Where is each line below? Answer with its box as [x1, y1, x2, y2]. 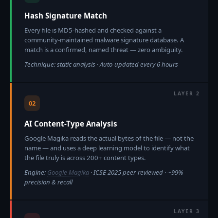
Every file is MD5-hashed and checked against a [24, 26, 162, 35]
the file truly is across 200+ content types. [24, 153, 146, 162]
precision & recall [24, 178, 73, 186]
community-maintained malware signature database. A [24, 36, 184, 44]
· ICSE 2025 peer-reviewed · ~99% [89, 168, 183, 177]
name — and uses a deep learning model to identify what [24, 144, 190, 152]
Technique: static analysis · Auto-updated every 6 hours [24, 60, 178, 69]
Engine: [24, 168, 47, 177]
